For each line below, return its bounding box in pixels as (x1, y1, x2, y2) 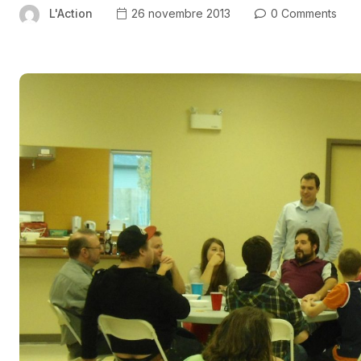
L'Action (49, 6, 93, 20)
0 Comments (268, 6, 337, 21)
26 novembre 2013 (128, 6, 230, 21)
